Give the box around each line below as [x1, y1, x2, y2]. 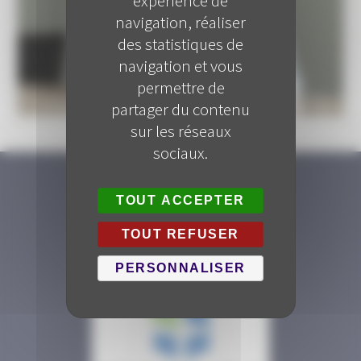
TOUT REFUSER [121, 226, 240, 241]
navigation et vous [118, 54, 243, 77]
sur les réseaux [130, 119, 231, 142]
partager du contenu [111, 98, 250, 120]
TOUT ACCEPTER [116, 193, 245, 207]
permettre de [136, 76, 225, 98]
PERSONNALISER [115, 260, 246, 275]
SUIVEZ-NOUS [143, 200, 218, 219]
